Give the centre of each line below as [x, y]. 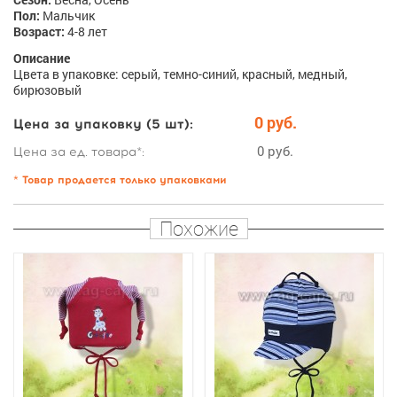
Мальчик [67, 16]
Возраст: [39, 31]
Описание [42, 58]
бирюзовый [47, 90]
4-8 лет [86, 31]
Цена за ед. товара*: [79, 152]
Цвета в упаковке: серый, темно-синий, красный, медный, [180, 74]
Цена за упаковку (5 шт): [103, 124]
